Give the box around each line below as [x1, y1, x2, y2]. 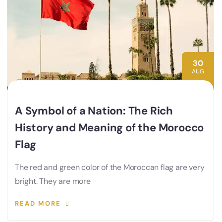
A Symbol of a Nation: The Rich [15, 103, 173, 118]
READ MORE [15, 199, 61, 208]
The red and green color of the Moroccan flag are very [15, 162, 205, 172]
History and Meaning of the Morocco [15, 120, 204, 135]
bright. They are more [15, 175, 91, 186]
